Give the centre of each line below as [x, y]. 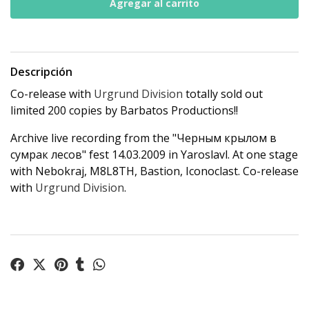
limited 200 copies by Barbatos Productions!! [124, 110]
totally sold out [223, 94]
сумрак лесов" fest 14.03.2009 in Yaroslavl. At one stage [154, 154]
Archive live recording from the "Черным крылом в [143, 138]
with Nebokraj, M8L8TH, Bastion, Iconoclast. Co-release [154, 171]
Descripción [41, 72]
